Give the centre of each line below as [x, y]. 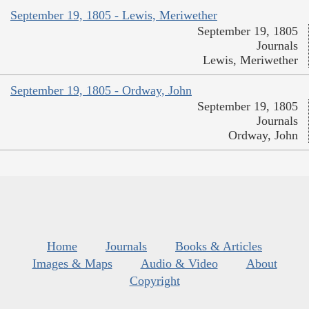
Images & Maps [72, 263]
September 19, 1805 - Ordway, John [101, 90]
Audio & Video [179, 263]
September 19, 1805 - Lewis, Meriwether [114, 15]
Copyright [154, 280]
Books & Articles [219, 246]
